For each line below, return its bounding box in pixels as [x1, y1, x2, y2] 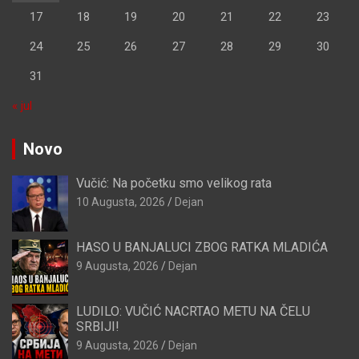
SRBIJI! [76, 319, 119, 335]
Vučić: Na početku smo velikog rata [76, 175, 272, 192]
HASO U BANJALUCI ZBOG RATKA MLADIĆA [76, 240, 328, 256]
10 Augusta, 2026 [76, 196, 165, 209]
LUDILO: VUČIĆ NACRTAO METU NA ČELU [76, 304, 310, 320]
